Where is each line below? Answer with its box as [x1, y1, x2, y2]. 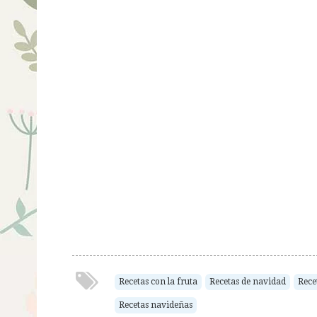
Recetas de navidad [209, 276, 286, 287]
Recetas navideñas [119, 299, 192, 310]
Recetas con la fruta [119, 276, 197, 287]
